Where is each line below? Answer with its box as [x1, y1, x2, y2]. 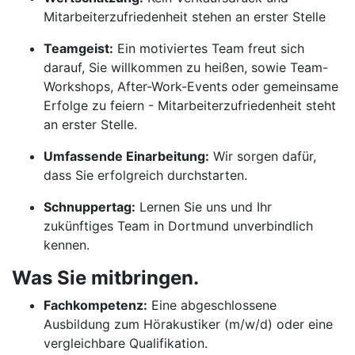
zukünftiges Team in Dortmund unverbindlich [44, 218, 313, 234]
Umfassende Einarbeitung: [44, 148, 209, 164]
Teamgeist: [44, 40, 113, 56]
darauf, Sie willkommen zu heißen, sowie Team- [44, 59, 328, 75]
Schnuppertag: [44, 199, 136, 215]
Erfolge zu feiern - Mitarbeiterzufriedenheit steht [44, 97, 336, 113]
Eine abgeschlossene [147, 297, 277, 313]
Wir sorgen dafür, [209, 148, 316, 164]
